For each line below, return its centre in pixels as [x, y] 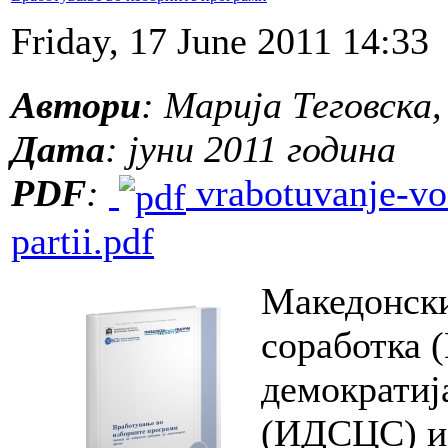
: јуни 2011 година [250, 148]
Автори [76, 104]
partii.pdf [82, 241]
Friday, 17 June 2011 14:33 [220, 40]
